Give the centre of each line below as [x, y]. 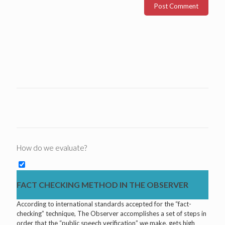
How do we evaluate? [52, 147]
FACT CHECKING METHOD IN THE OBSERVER [102, 184]
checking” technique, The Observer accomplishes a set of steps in [111, 213]
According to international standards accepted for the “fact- [104, 204]
